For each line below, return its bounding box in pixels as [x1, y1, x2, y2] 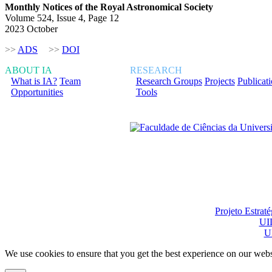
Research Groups [135, 75, 202, 86]
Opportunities [11, 86, 63, 97]
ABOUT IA [5, 64, 52, 75]
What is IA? [11, 75, 57, 86]
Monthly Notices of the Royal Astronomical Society [5, 1, 213, 12]
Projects [204, 75, 235, 86]
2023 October [5, 23, 58, 34]
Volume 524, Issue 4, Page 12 [5, 12, 119, 23]
